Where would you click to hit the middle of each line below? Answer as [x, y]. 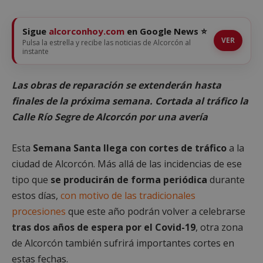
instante [36, 51]
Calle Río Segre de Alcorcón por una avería [110, 117]
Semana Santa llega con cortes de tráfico [130, 148]
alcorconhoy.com [87, 31]
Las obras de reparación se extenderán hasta [117, 85]
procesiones [39, 211]
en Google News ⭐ [166, 31]
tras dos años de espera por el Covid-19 [104, 227]
